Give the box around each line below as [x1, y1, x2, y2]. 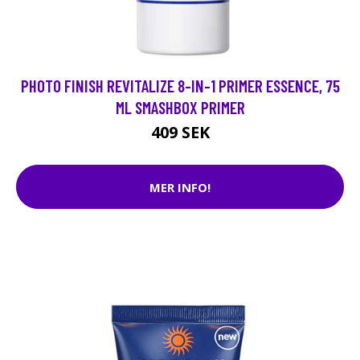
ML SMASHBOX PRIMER [115, 97, 245, 118]
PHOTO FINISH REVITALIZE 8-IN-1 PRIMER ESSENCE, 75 [20, 76, 340, 96]
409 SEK [150, 121, 210, 144]
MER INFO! [149, 178, 211, 195]
